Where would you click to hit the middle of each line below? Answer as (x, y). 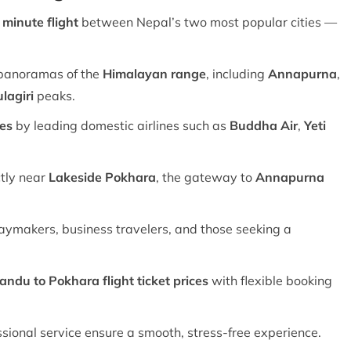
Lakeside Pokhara (102, 177)
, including (237, 73)
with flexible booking (270, 280)
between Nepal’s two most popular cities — (208, 22)
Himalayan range (154, 73)
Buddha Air (264, 125)
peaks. (54, 95)
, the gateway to (206, 177)
